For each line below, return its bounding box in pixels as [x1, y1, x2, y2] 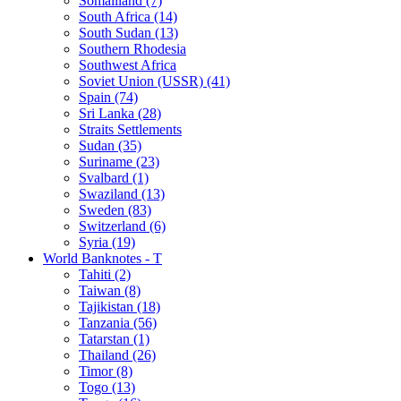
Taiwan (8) [79, 282, 141, 298]
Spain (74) [79, 89, 138, 105]
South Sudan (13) [79, 24, 178, 40]
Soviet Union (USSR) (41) [79, 73, 230, 89]
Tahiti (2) [79, 266, 131, 282]
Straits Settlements [79, 121, 182, 137]
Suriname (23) [79, 153, 159, 169]
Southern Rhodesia [79, 40, 186, 56]
